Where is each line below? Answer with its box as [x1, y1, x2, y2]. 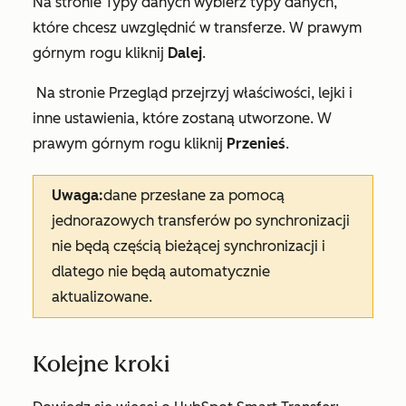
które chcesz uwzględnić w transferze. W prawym [33, 18, 362, 36]
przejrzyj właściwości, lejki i [171, 83, 353, 101]
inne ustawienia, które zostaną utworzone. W [33, 109, 332, 127]
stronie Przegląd [59, 83, 171, 101]
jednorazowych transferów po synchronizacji [52, 211, 350, 229]
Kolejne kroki [33, 350, 169, 377]
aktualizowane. [52, 287, 152, 305]
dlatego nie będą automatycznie [52, 262, 270, 280]
